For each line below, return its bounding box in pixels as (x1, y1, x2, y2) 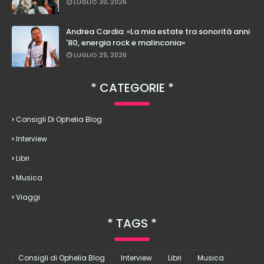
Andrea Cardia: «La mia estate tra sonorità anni (66, 26, 250, 37)
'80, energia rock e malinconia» (66, 37, 185, 48)
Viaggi (16, 192, 40, 202)
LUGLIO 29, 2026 (74, 50, 127, 60)
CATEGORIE (99, 80, 165, 96)
